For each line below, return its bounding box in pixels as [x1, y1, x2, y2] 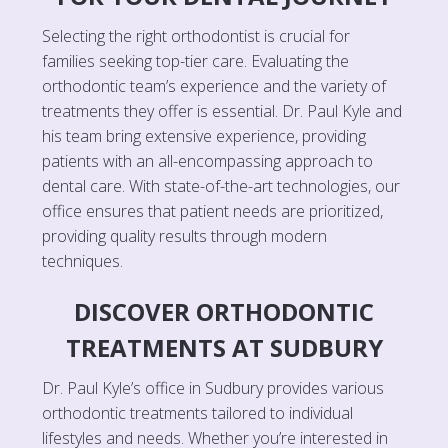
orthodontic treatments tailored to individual [41, 401, 353, 424]
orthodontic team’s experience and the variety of [41, 74, 386, 97]
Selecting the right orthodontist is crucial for [41, 24, 350, 47]
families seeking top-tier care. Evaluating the [41, 49, 349, 72]
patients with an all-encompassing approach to [41, 149, 373, 172]
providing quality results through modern [41, 224, 327, 247]
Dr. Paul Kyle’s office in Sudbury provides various [41, 376, 384, 399]
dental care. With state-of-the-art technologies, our [41, 174, 400, 197]
